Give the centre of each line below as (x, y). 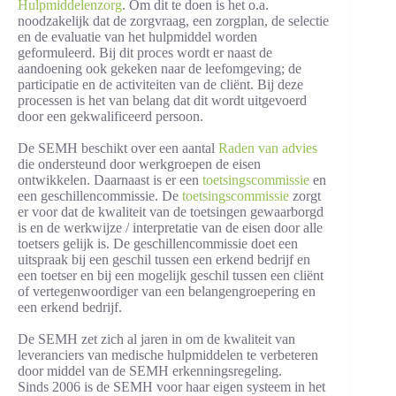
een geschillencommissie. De (100, 195)
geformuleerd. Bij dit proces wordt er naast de (145, 52)
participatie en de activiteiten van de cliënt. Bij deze (160, 84)
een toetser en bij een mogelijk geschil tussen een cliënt (171, 275)
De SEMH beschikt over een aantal (118, 148)
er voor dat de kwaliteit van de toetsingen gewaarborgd (171, 211)
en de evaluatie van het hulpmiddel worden (137, 36)
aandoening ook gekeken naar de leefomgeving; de (160, 68)
